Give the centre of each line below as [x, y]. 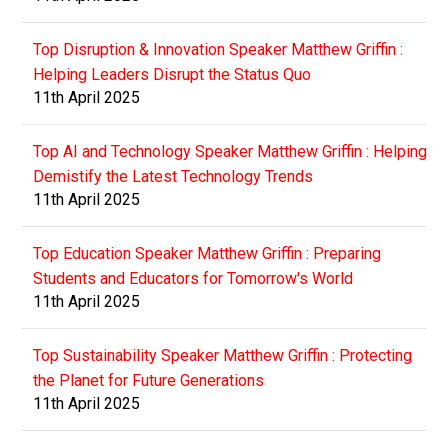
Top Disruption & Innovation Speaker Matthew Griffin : [218, 49]
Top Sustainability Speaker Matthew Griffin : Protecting [222, 355]
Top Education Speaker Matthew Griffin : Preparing [207, 253]
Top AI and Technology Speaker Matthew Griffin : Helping [230, 151]
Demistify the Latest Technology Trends [173, 176]
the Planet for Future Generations [148, 380]
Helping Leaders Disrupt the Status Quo [172, 74]
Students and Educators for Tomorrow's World [193, 278]
